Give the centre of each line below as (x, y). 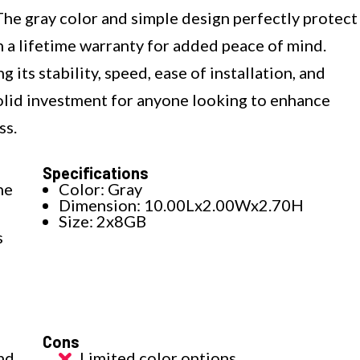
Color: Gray (101, 189)
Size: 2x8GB (103, 221)
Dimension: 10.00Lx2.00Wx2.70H (182, 205)
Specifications (96, 173)
